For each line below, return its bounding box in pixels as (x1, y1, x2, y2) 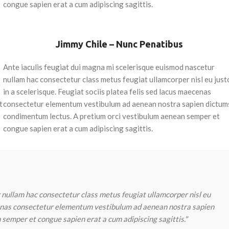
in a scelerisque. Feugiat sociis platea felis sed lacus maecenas (3, 86, 212, 96)
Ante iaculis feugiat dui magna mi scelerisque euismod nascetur (3, 62, 215, 72)
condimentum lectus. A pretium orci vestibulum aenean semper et (3, 111, 220, 121)
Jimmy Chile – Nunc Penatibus (56, 38, 184, 49)
